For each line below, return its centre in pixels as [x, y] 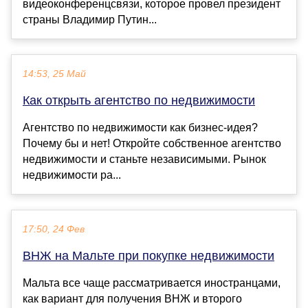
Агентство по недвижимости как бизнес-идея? [140, 127]
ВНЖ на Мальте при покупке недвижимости [148, 255]
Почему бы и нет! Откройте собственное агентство [152, 143]
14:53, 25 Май [54, 74]
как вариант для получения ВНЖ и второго [132, 298]
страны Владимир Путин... [90, 19]
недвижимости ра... [72, 175]
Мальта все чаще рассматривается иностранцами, [152, 283]
